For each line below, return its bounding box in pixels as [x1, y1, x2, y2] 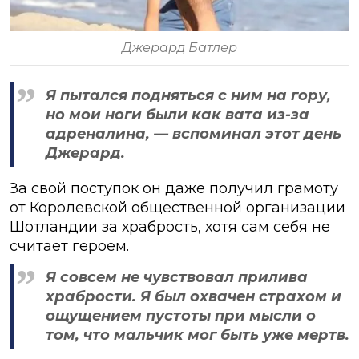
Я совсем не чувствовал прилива [46, 268, 308, 286]
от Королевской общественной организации [10, 198, 345, 216]
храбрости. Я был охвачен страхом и [46, 287, 341, 305]
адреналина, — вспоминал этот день [46, 124, 341, 143]
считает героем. [10, 236, 129, 255]
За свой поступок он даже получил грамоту [10, 179, 338, 197]
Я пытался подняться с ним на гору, [46, 86, 331, 104]
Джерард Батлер [122, 39, 237, 55]
